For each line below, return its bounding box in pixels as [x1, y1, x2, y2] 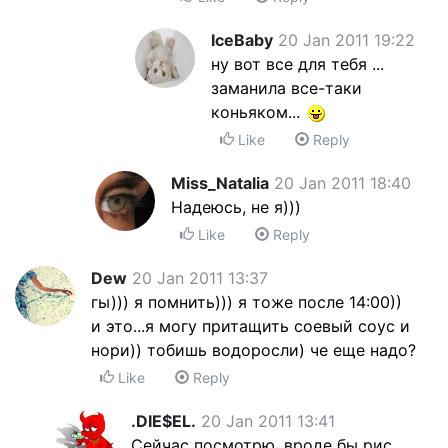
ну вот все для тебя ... [211, 54, 384, 74]
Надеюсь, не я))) [171, 197, 301, 217]
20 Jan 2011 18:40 [274, 173, 411, 193]
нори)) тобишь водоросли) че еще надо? [91, 340, 416, 360]
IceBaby [211, 30, 273, 50]
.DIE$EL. [131, 411, 196, 431]
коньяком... [211, 102, 305, 122]
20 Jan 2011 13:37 [132, 268, 268, 288]
